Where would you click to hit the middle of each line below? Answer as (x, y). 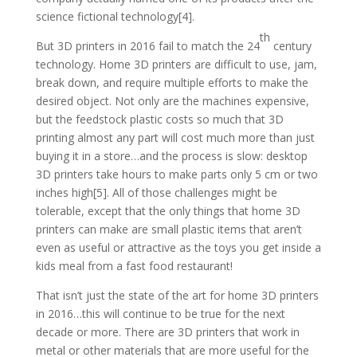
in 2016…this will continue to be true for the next (160, 313)
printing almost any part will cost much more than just (175, 137)
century (290, 45)
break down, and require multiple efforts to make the (172, 82)
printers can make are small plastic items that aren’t (169, 229)
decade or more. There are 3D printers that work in (167, 331)
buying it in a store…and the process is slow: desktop (171, 155)
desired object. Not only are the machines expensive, (172, 100)
